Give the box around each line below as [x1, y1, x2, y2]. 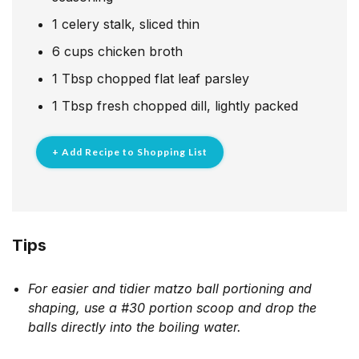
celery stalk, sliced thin [62, 15, 200, 32]
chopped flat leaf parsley [97, 70, 249, 87]
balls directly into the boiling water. [28, 318, 241, 335]
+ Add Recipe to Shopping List [52, 145, 208, 158]
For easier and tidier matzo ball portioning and [28, 280, 312, 296]
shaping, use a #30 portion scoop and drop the [28, 299, 317, 316]
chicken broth [98, 42, 183, 59]
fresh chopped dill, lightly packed [97, 97, 298, 114]
